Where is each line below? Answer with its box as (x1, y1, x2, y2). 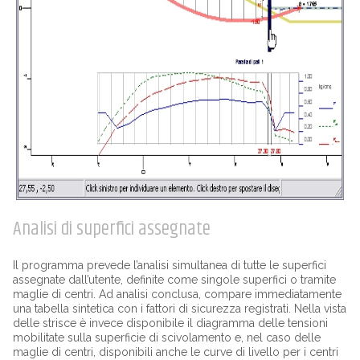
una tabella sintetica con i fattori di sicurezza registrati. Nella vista (12, 301, 346, 315)
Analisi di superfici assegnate (12, 214, 211, 243)
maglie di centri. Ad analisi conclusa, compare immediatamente (12, 287, 342, 301)
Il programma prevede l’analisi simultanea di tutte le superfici (12, 258, 326, 272)
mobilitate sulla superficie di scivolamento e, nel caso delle (12, 330, 321, 344)
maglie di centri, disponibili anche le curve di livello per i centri (12, 345, 338, 358)
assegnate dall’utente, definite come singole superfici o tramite (12, 272, 336, 286)
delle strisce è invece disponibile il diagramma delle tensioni (12, 316, 328, 329)
